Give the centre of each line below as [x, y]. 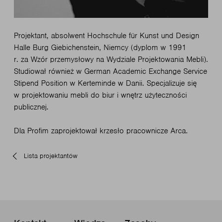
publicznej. [31, 107]
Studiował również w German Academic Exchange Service [111, 71]
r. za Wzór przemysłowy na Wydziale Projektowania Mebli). [111, 59]
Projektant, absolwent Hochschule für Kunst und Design [107, 35]
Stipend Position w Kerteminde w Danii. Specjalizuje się [105, 83]
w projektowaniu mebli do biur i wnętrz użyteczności [100, 95]
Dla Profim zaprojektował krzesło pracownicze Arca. [101, 131]
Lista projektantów [51, 156]
